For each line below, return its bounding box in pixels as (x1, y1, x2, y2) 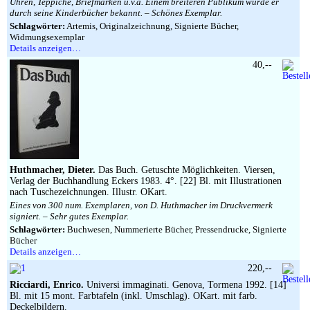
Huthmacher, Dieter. (10, 165, 95, 175)
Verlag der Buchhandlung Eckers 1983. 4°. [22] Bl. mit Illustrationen (10, 176, 282, 186)
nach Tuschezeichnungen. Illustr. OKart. (10, 187, 167, 197)
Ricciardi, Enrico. (10, 280, 84, 290)
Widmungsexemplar (10, 32, 84, 42)
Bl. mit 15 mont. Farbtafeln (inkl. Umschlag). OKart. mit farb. (10, 291, 257, 301)
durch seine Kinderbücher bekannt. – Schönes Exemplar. (10, 8, 222, 18)
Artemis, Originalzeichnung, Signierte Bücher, (65, 21, 239, 31)
